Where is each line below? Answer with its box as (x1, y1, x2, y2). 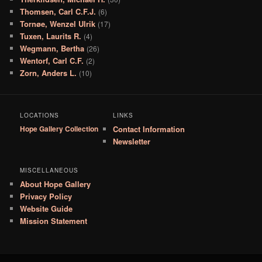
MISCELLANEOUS (20, 166, 79, 174)
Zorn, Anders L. (20, 67, 77, 78)
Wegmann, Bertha (20, 42, 85, 54)
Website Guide (20, 202, 73, 214)
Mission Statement (20, 215, 88, 226)
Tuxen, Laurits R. (20, 30, 82, 42)
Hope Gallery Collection (20, 123, 99, 134)
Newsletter (113, 135, 151, 147)
